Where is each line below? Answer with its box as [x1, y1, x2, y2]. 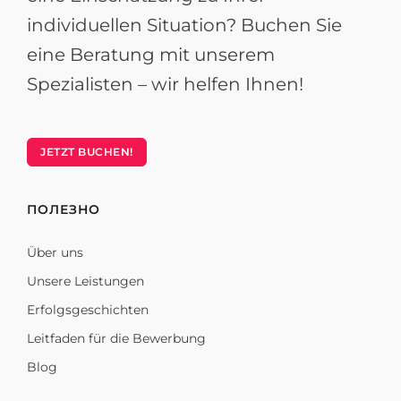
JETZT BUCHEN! [40, 145, 133, 158]
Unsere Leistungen [27, 273, 144, 289]
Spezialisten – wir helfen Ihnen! [27, 73, 303, 95]
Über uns [27, 244, 83, 260]
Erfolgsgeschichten [27, 302, 149, 318]
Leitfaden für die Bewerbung [27, 330, 206, 346]
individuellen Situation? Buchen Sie [27, 14, 342, 36]
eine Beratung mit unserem [27, 44, 275, 65]
